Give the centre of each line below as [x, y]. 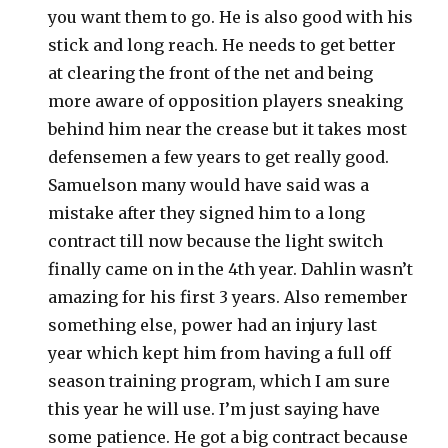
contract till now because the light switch [216, 240]
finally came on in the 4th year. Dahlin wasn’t [231, 268]
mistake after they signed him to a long [207, 212]
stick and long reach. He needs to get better [222, 44]
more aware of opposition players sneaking [226, 100]
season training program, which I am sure [219, 380]
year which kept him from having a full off [220, 352]
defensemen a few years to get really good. [219, 156]
